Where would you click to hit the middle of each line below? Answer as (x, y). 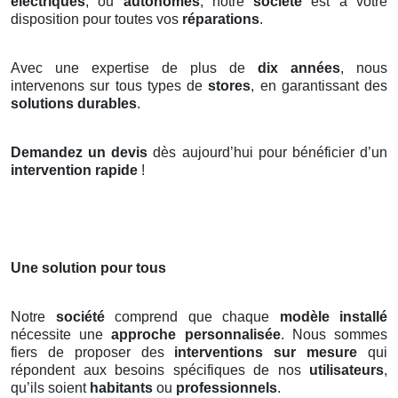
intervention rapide (74, 170)
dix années (299, 68)
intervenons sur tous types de (110, 85)
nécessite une (61, 334)
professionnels (227, 387)
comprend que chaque (192, 316)
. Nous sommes (334, 334)
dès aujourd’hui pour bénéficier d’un (268, 152)
